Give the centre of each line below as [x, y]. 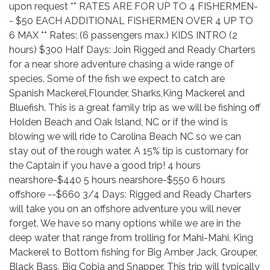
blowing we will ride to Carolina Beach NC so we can [125, 137]
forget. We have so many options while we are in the [125, 223]
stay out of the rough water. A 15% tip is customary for [129, 151]
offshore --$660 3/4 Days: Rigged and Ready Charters [130, 194]
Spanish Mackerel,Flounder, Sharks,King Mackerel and [127, 93]
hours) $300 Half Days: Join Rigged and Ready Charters [132, 50]
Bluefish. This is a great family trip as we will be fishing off [135, 108]
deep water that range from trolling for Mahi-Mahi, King [131, 238]
